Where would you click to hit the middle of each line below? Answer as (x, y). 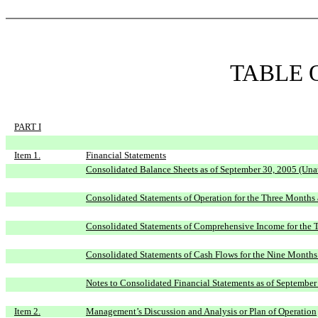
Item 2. (27, 311)
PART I (28, 127)
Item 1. (27, 155)
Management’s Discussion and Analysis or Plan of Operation (201, 311)
